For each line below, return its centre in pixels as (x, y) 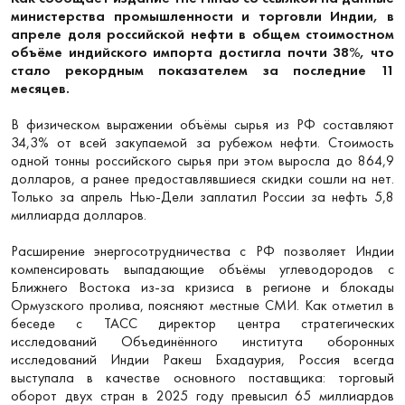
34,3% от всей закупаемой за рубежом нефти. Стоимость (202, 142)
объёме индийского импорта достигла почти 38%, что (202, 52)
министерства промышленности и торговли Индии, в (202, 15)
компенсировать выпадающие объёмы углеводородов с (202, 268)
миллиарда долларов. (79, 214)
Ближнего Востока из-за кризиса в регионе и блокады (202, 287)
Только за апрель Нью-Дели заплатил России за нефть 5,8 (202, 196)
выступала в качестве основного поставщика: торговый (202, 377)
